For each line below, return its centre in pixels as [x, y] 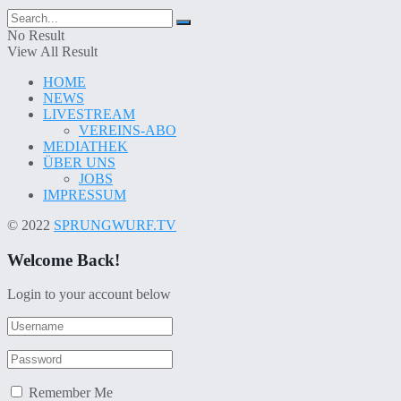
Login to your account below [89, 294]
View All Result [52, 51]
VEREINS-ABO [128, 130]
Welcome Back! [64, 260]
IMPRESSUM [85, 194]
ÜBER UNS [79, 162]
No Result [36, 35]
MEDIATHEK [85, 146]
